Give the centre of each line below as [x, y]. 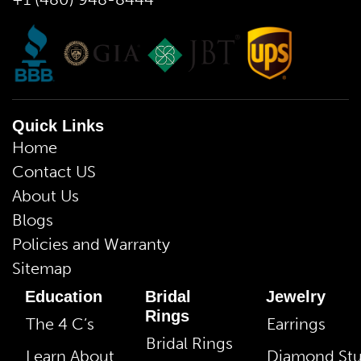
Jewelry [295, 297]
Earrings [296, 324]
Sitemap [42, 268]
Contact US [54, 172]
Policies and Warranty [91, 244]
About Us [46, 196]
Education [64, 297]
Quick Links [58, 126]
